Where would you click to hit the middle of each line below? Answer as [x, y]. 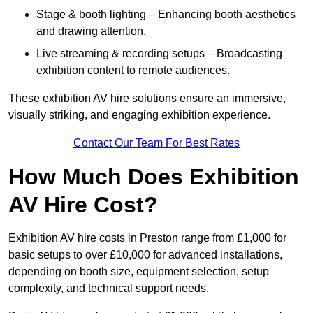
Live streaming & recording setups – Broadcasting [159, 54]
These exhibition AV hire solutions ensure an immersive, [147, 99]
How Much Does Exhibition [154, 177]
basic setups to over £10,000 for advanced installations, [145, 255]
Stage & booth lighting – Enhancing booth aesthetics [166, 15]
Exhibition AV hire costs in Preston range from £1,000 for [147, 238]
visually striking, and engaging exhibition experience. [139, 115]
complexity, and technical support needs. [109, 289]
